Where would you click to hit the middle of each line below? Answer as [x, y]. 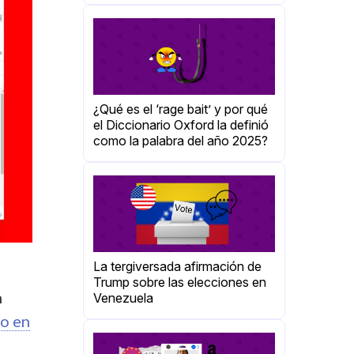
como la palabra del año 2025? [181, 141]
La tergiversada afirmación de [177, 267]
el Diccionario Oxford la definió [181, 125]
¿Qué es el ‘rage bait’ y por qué [181, 109]
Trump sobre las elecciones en [180, 282]
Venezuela [123, 298]
